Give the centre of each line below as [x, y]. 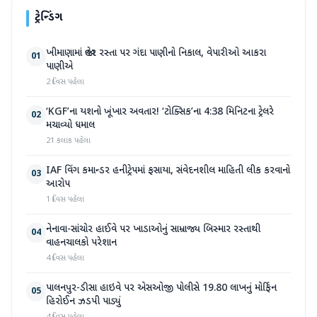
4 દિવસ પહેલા [65, 258]
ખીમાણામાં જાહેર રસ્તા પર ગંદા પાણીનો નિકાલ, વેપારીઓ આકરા [156, 53]
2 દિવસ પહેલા [65, 82]
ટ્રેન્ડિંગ [48, 18]
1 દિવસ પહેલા [65, 200]
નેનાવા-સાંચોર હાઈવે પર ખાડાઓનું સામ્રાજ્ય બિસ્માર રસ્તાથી [153, 230]
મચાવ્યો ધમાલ [70, 126]
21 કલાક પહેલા [68, 141]
